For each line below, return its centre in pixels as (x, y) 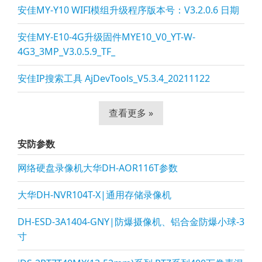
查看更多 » (131, 113)
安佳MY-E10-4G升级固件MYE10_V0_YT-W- (106, 37)
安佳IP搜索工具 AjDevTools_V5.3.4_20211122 (114, 78)
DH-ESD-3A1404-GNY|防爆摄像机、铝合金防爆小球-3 (131, 222)
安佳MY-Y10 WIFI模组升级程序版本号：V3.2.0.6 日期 (128, 10)
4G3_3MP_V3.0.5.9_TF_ (66, 51)
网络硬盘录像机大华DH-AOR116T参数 (98, 168)
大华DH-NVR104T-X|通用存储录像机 (94, 195)
